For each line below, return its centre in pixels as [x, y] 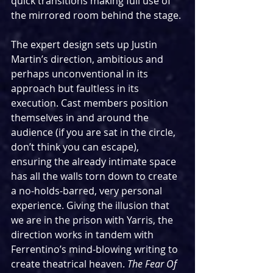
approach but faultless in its [76, 89]
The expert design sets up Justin [85, 45]
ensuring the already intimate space [95, 162]
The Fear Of [153, 264]
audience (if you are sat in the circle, [94, 133]
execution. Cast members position [91, 103]
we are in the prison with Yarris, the [93, 220]
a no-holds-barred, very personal [88, 191]
